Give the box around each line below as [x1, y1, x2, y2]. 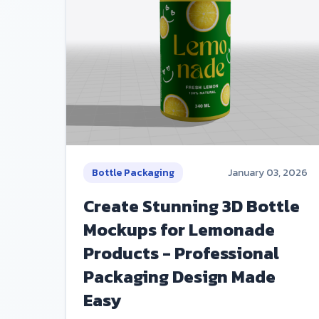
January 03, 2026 [228, 165, 308, 181]
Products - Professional [83, 241, 279, 266]
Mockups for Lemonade [83, 217, 275, 243]
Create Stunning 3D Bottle [83, 194, 300, 219]
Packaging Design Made [83, 264, 276, 290]
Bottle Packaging [92, 165, 174, 181]
